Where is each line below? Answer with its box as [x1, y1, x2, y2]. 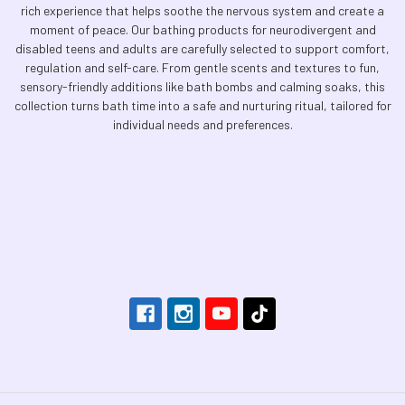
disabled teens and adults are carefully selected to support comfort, [15, 41, 390, 56]
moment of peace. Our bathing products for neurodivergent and [29, 22, 376, 37]
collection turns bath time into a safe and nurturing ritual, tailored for [14, 98, 391, 113]
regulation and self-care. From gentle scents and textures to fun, [25, 60, 380, 75]
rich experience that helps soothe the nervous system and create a [21, 3, 384, 18]
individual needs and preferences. [112, 117, 293, 132]
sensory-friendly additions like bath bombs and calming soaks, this [20, 79, 385, 94]
